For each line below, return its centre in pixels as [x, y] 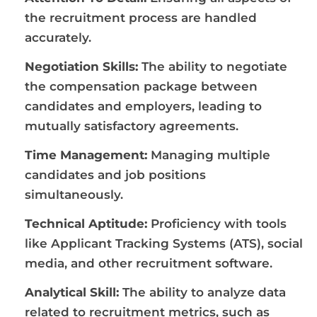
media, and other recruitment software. [149, 263]
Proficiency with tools [217, 223]
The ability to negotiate [213, 66]
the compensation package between [141, 86]
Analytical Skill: [72, 292]
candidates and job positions [115, 174]
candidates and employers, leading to [143, 106]
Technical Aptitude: [86, 223]
